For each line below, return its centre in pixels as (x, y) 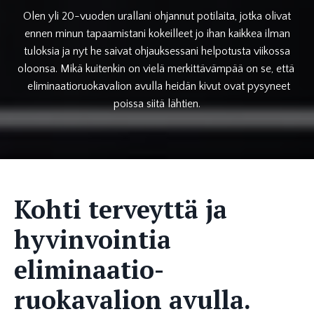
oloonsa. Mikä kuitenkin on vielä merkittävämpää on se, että (157, 68)
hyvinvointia (93, 239)
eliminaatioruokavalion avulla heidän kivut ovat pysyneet (157, 86)
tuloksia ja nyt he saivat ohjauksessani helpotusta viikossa (157, 51)
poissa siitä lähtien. (157, 103)
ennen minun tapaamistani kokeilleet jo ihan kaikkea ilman (157, 33)
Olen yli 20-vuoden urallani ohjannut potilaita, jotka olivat (157, 16)
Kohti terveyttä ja (121, 209)
